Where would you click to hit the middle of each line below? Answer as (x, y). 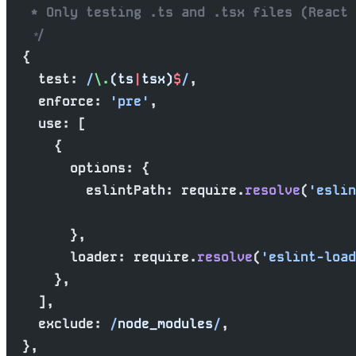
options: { (78, 168)
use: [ (46, 123)
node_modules (165, 323)
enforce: (58, 101)
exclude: (54, 323)
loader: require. (102, 257)
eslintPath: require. (126, 190)
